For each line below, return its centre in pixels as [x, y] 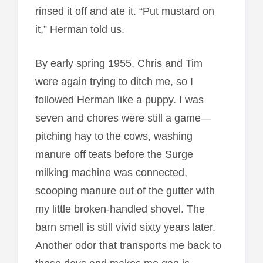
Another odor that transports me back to [128, 245]
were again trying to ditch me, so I [114, 81]
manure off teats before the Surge [114, 154]
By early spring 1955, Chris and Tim [119, 63]
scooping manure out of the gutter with [125, 190]
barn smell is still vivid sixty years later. [125, 227]
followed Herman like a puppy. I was [119, 100]
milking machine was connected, [111, 172]
